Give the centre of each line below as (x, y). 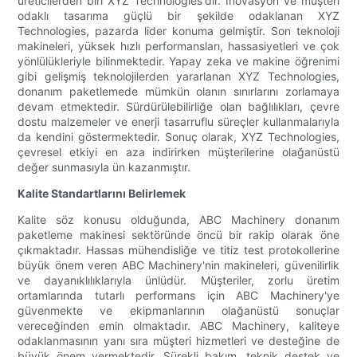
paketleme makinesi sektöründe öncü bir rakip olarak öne (178, 235)
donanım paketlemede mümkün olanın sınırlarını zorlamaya (178, 92)
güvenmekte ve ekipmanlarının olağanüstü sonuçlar (178, 311)
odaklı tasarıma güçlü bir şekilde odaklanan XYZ (178, 16)
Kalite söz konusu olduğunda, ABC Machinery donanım (178, 220)
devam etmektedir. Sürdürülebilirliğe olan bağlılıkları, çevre (178, 107)
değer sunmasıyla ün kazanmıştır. (104, 167)
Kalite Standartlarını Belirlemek (102, 194)
